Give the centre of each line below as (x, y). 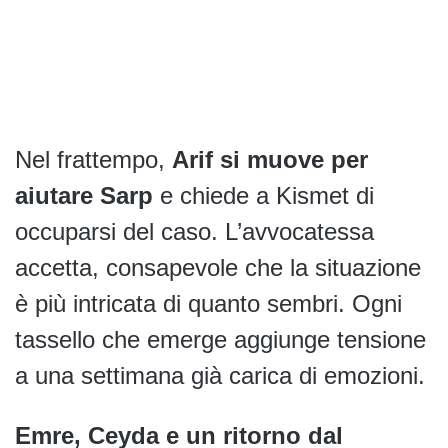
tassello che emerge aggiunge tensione (220, 339)
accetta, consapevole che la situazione (218, 267)
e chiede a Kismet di (263, 195)
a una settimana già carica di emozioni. (220, 375)
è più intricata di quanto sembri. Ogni (208, 303)
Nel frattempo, (93, 159)
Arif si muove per (270, 159)
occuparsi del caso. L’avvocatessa (194, 231)
